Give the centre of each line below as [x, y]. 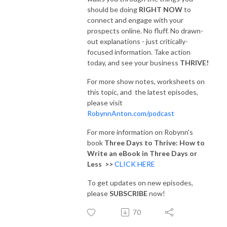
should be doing [113, 9]
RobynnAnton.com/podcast [131, 113]
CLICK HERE [135, 164]
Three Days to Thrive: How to [155, 142]
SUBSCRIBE [128, 193]
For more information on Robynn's [140, 132]
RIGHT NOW [161, 9]
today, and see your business [134, 62]
